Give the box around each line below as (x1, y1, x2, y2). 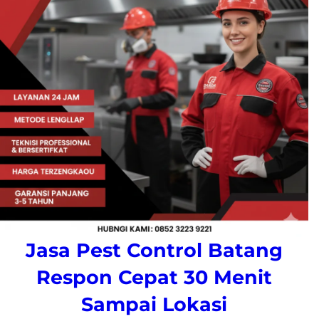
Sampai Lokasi (81, 293, 228, 317)
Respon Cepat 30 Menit (36, 266, 273, 290)
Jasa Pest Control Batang (26, 239, 283, 263)
